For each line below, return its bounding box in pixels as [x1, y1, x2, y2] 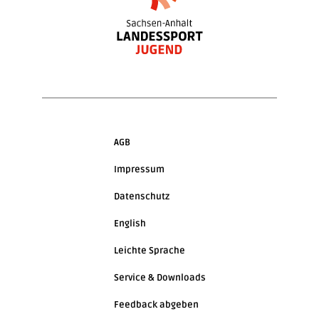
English [113, 218, 146, 230]
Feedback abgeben [113, 299, 199, 311]
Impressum [113, 164, 164, 176]
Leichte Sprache [113, 245, 185, 257]
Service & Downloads [113, 272, 206, 284]
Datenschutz [113, 191, 169, 203]
